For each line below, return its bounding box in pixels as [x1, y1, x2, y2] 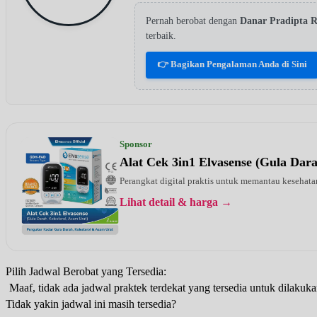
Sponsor [120, 138, 152, 149]
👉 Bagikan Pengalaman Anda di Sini [157, 58, 307, 69]
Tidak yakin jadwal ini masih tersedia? [6, 297, 176, 310]
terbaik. [146, 30, 176, 41]
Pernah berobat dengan [146, 15, 240, 26]
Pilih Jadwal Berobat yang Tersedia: [6, 265, 166, 277]
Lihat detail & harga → [120, 195, 232, 208]
